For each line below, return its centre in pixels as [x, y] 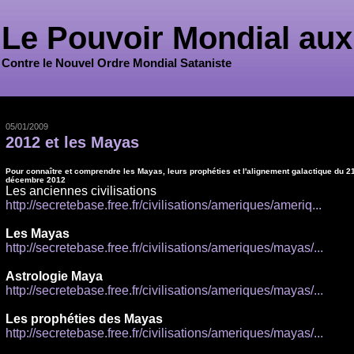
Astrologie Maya [54, 276]
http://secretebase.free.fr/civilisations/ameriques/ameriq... [163, 205]
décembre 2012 [35, 180]
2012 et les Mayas [72, 142]
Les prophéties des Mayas [84, 319]
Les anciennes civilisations [81, 191]
